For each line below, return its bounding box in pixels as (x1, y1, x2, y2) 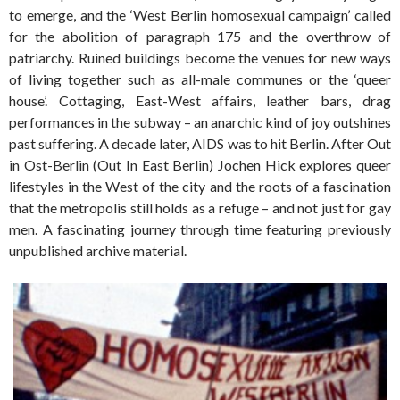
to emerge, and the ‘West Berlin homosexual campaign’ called (9, 6, 391, 24)
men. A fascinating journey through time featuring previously (9, 221, 391, 238)
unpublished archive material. (9, 242, 187, 260)
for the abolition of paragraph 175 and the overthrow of (9, 28, 391, 46)
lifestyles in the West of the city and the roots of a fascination (9, 178, 391, 196)
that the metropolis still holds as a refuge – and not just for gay (9, 199, 391, 217)
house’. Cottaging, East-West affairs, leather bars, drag (9, 92, 391, 110)
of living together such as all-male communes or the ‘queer (9, 71, 391, 88)
